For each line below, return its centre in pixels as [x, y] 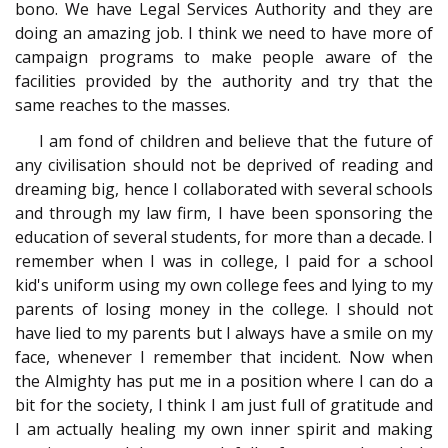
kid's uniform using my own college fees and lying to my [224, 285]
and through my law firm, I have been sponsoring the [224, 213]
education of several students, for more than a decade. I [224, 237]
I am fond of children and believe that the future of [236, 141]
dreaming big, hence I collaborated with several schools [224, 189]
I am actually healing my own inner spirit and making [224, 429]
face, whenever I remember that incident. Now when [224, 357]
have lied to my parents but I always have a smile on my [224, 333]
